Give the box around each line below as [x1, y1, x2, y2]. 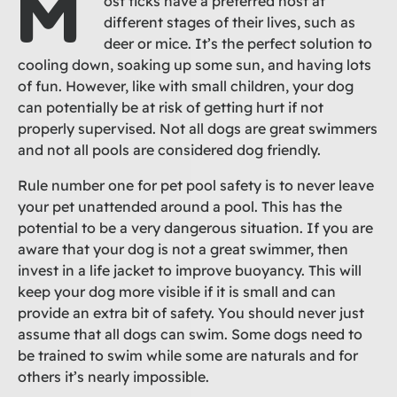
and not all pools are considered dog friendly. [18, 140, 321, 159]
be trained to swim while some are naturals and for [18, 346, 358, 364]
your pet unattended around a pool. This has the [18, 197, 342, 215]
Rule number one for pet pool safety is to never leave [18, 175, 374, 194]
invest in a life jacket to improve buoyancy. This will [18, 261, 362, 279]
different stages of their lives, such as [104, 12, 355, 31]
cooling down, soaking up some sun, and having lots [18, 55, 371, 74]
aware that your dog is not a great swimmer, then [18, 239, 348, 258]
